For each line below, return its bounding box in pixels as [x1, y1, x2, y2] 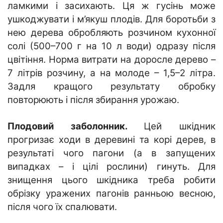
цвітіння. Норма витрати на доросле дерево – [7, 53, 216, 65]
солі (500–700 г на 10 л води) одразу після [7, 40, 216, 52]
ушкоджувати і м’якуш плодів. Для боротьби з [7, 13, 216, 25]
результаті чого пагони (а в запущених [7, 147, 216, 159]
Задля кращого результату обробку [7, 80, 216, 92]
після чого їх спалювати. [7, 201, 117, 213]
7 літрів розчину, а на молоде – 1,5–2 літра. [7, 67, 216, 79]
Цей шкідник [144, 120, 216, 132]
